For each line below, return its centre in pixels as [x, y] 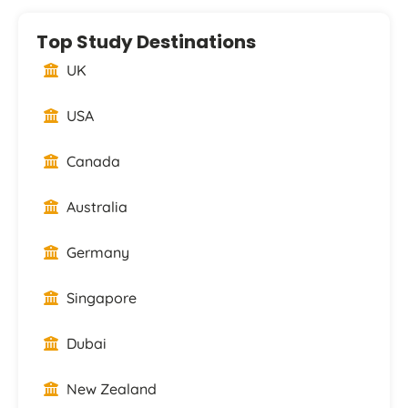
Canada [92, 161]
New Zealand [110, 388]
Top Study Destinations [146, 41]
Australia [95, 206]
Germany [96, 252]
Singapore [100, 297]
